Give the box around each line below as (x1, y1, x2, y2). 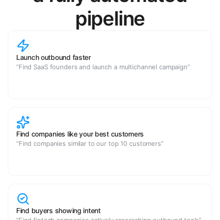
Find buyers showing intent (16, 206, 101, 215)
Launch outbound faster (16, 53, 91, 61)
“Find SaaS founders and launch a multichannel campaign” (16, 63, 190, 71)
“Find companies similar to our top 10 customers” (16, 139, 164, 147)
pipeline (75, 6, 145, 30)
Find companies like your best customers (16, 130, 144, 138)
